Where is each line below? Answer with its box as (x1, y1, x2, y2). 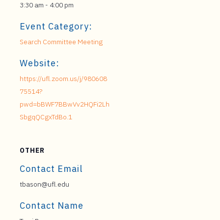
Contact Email (20, 163, 82, 174)
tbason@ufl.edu (20, 180, 69, 189)
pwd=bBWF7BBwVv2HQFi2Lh (20, 100, 110, 109)
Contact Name (20, 200, 83, 211)
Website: (20, 57, 59, 69)
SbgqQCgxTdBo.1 (20, 112, 72, 121)
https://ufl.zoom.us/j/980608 (20, 74, 107, 83)
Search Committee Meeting (20, 37, 103, 46)
